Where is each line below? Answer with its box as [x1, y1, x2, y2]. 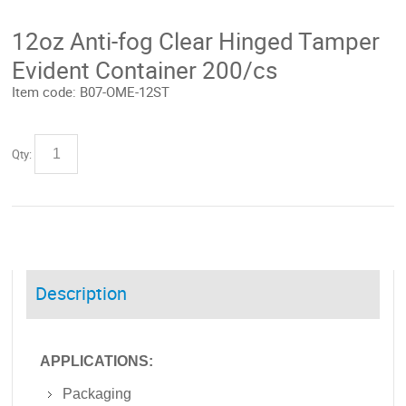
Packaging [63, 385, 132, 401]
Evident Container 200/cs [12, 56, 278, 85]
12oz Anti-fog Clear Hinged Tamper [12, 27, 381, 56]
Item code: [12, 84, 77, 101]
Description [35, 283, 128, 304]
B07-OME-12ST [76, 84, 170, 101]
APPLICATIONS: [40, 353, 154, 369]
